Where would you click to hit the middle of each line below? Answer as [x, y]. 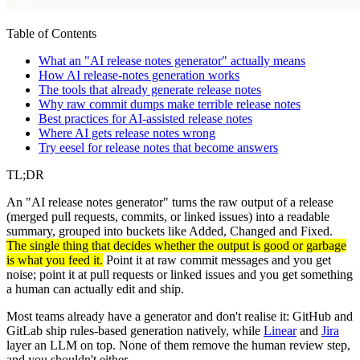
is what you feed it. [55, 260]
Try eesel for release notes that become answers [158, 147]
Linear [280, 330]
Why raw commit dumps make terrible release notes [170, 104]
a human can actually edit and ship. [95, 288]
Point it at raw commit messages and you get [217, 260]
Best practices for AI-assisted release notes [145, 118]
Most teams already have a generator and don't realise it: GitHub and [180, 316]
